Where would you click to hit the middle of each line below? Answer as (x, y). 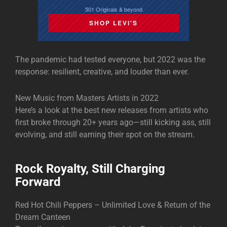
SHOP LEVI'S (113, 23)
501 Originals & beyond (113, 9)
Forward (38, 182)
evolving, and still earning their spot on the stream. (105, 135)
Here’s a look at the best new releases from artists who (112, 110)
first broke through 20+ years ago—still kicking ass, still (113, 123)
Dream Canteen (43, 217)
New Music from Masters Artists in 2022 (87, 98)
